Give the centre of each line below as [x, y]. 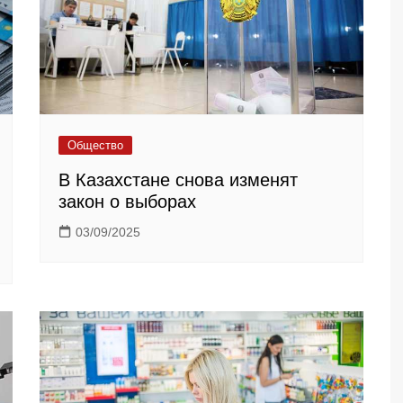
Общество [95, 145]
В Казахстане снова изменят [178, 179]
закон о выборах [127, 201]
